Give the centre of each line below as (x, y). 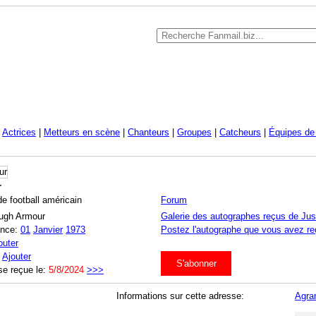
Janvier (48, 230)
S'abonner (196, 264)
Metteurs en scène (82, 132)
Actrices (19, 132)
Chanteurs (148, 132)
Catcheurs (240, 132)
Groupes (194, 132)
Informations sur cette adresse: (180, 296)
